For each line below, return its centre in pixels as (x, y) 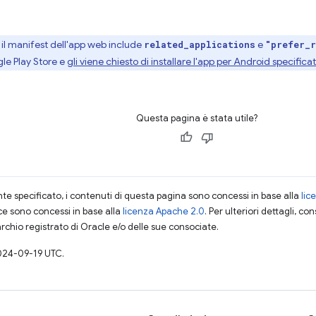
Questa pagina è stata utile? (196, 118)
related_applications (200, 44)
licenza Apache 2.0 (164, 211)
